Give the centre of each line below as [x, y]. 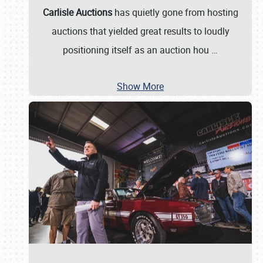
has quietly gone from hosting [175, 12]
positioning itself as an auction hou [137, 50]
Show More [140, 86]
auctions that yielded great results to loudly [140, 31]
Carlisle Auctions [77, 12]
